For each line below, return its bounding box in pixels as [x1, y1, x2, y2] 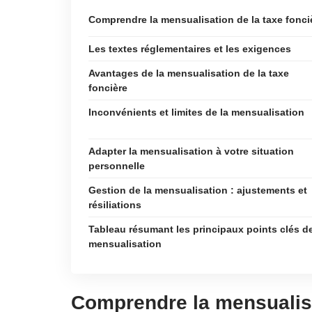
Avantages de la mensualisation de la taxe [88, 68, 289, 79]
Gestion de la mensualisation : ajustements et [88, 185, 307, 196]
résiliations [88, 199, 141, 210]
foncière [88, 82, 127, 93]
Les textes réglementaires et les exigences [88, 43, 291, 54]
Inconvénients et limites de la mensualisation [88, 107, 304, 118]
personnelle [88, 160, 145, 171]
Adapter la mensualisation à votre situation [88, 146, 294, 157]
